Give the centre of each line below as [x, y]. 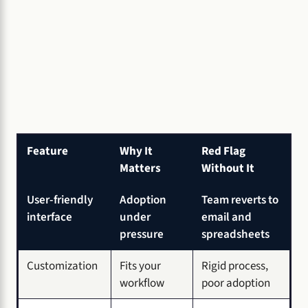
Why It [136, 151]
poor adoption [236, 283]
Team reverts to [240, 199]
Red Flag [223, 151]
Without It [228, 168]
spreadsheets [235, 234]
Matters [140, 168]
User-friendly [60, 199]
